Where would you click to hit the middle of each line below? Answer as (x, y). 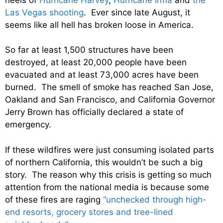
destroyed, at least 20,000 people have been (96, 62)
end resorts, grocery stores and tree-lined (89, 212)
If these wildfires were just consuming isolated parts (110, 150)
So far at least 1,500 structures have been (89, 50)
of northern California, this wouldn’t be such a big (104, 162)
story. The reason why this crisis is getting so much (108, 174)
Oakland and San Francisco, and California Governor (110, 100)
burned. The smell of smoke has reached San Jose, (109, 87)
